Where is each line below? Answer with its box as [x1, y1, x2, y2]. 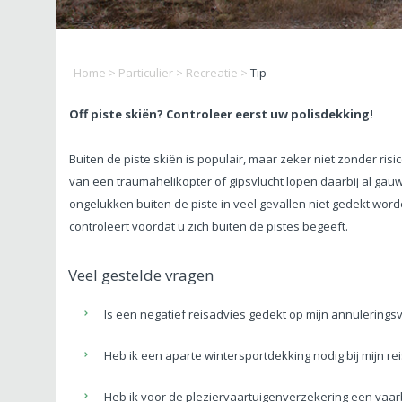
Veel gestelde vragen [68, 264, 214, 285]
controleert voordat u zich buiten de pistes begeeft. [69, 217, 348, 234]
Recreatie [186, 64, 238, 81]
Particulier [118, 64, 173, 81]
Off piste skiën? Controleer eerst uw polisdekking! [69, 105, 373, 122]
